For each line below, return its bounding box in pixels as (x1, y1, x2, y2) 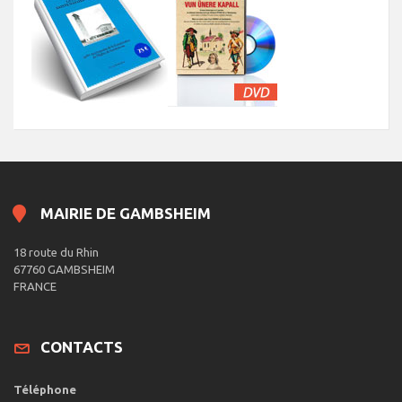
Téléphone (13, 383, 76, 397)
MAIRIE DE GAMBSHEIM (40, 205, 211, 223)
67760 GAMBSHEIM (13, 263, 115, 276)
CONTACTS (40, 338, 123, 356)
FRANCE (13, 280, 57, 293)
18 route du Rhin (13, 246, 99, 259)
